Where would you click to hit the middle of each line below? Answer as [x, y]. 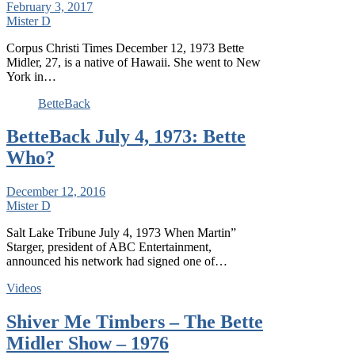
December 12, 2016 [56, 192]
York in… [31, 76]
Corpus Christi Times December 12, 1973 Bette [125, 48]
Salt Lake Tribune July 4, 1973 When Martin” [121, 233]
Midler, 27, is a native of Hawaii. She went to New [134, 62]
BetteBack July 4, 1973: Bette [126, 137]
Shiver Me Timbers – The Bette [135, 322]
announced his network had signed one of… [117, 261]
